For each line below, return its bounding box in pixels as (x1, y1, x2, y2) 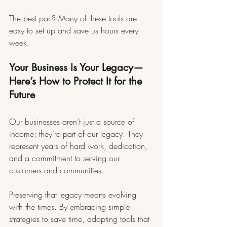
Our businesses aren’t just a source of (9, 116, 137, 128)
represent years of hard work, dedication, (9, 140, 150, 152)
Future (9, 88, 35, 102)
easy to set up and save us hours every (9, 25, 141, 36)
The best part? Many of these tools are (9, 13, 139, 24)
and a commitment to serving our (9, 153, 122, 164)
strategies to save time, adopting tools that (9, 213, 152, 225)
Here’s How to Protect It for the (9, 74, 145, 88)
